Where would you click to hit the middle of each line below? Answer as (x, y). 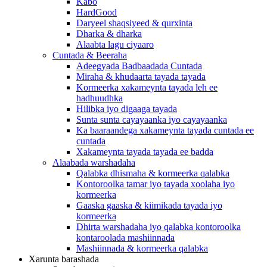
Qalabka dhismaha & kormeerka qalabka (153, 173)
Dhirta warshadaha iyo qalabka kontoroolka (159, 227)
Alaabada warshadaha (94, 162)
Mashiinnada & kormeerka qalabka (142, 248)
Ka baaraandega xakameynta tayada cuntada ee (165, 130)
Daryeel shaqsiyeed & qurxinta (134, 23)
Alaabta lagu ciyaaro (115, 44)
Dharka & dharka (109, 34)
